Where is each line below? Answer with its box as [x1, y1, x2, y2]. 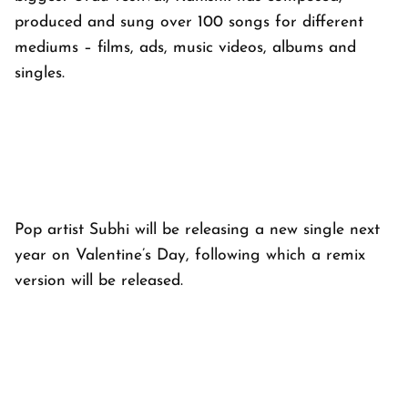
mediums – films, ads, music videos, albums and [15, 40, 356, 56]
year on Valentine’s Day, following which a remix [15, 248, 365, 264]
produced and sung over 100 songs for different [15, 15, 363, 31]
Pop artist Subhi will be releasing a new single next [15, 222, 380, 239]
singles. [15, 66, 65, 82]
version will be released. [15, 273, 183, 290]
